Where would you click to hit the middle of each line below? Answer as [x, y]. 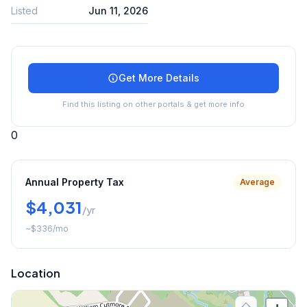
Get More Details [159, 77]
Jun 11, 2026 [118, 10]
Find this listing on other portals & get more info [153, 104]
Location [36, 273]
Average [257, 182]
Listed [24, 10]
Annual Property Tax [75, 182]
